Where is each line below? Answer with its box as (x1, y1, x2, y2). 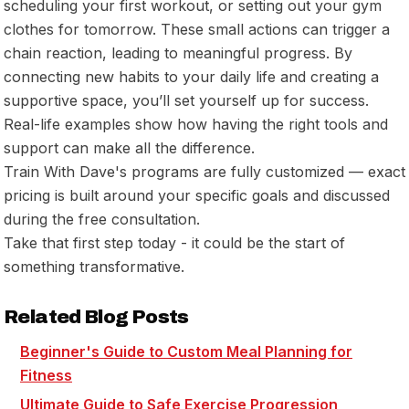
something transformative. (4, 257, 184, 276)
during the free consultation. (4, 209, 200, 228)
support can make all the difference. (4, 138, 255, 157)
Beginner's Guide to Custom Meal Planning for (20, 341, 352, 361)
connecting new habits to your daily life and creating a (4, 67, 379, 86)
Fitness (20, 365, 72, 384)
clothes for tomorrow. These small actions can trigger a (4, 19, 390, 38)
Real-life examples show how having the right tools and (4, 114, 388, 133)
